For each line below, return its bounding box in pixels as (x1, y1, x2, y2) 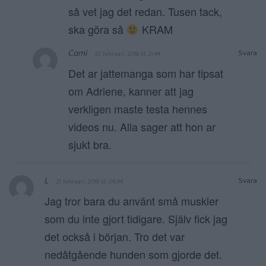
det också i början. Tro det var (45, 229, 185, 245)
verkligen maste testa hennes (68, 101, 207, 117)
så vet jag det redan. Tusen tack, (68, 4, 222, 20)
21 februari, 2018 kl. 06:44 (56, 178, 123, 186)
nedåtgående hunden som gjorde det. (45, 246, 222, 262)
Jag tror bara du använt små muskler (45, 193, 218, 209)
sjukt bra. (68, 137, 112, 153)
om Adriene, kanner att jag (68, 83, 194, 99)
